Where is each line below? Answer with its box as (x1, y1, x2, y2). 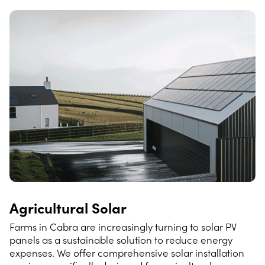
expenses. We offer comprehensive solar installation (9, 246, 244, 260)
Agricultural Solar (9, 198, 127, 218)
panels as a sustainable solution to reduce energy (9, 233, 232, 247)
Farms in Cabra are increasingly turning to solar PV (9, 220, 237, 234)
